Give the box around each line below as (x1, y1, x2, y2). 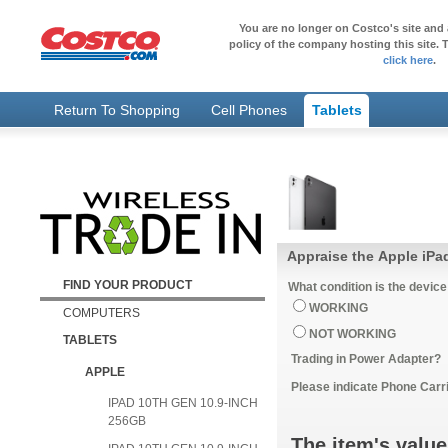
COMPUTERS (62, 305, 140, 320)
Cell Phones (211, 102, 287, 118)
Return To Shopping (54, 102, 180, 118)
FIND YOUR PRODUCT (62, 277, 192, 292)
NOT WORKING (309, 327, 396, 341)
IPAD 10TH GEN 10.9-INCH (107, 395, 258, 410)
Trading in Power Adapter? (291, 352, 441, 366)
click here (382, 54, 433, 66)
